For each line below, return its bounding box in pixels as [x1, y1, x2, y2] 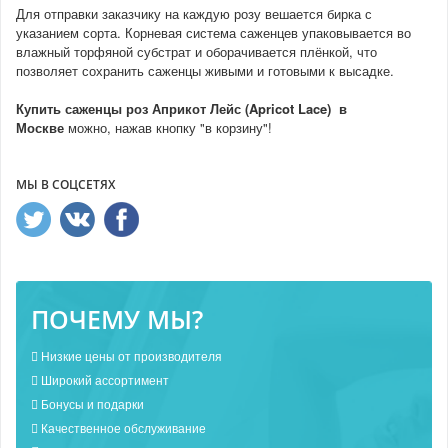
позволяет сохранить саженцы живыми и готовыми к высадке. [16, 60, 394, 80]
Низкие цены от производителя [38, 346, 222, 364]
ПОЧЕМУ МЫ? [31, 301, 203, 336]
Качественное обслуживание [38, 418, 206, 436]
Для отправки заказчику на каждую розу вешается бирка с [16, 3, 372, 23]
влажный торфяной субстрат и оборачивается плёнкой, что [16, 41, 377, 61]
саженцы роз [65, 98, 152, 118]
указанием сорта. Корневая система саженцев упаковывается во [16, 22, 411, 42]
